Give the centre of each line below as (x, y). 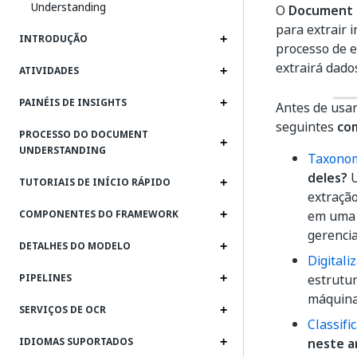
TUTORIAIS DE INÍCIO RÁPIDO (95, 182)
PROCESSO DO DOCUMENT (84, 135)
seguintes (306, 127)
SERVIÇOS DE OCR (63, 310)
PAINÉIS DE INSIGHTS (73, 103)
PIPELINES (45, 278)
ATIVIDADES (49, 71)
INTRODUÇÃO (53, 39)
